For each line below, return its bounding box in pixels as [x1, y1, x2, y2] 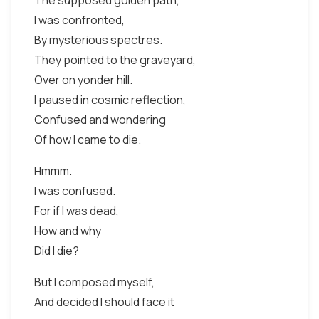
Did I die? [34, 243, 79, 258]
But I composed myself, [34, 274, 155, 290]
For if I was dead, [34, 203, 119, 219]
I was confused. [34, 183, 115, 199]
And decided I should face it [34, 294, 174, 310]
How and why [34, 223, 101, 239]
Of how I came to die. [34, 132, 141, 147]
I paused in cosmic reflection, [34, 92, 186, 108]
